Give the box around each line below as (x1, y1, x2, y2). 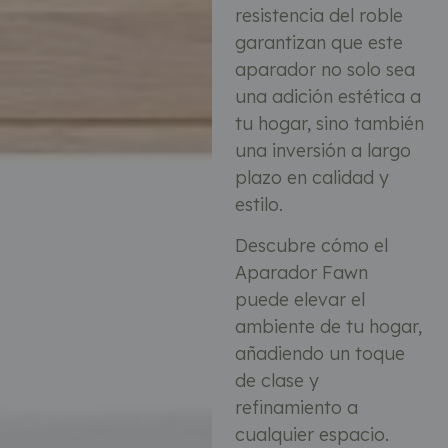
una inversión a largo (234, 138, 411, 162)
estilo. (234, 192, 283, 216)
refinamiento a (234, 396, 358, 420)
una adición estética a (234, 84, 421, 108)
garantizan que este (234, 30, 403, 54)
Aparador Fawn (234, 261, 368, 285)
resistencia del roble (234, 3, 403, 27)
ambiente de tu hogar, (234, 315, 422, 339)
